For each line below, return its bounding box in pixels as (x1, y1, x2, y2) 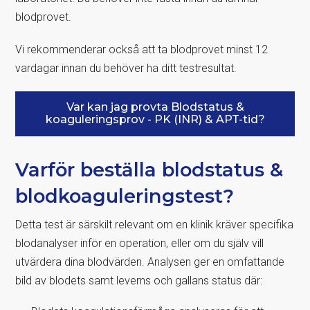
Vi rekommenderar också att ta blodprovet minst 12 (15, 42, 268, 56)
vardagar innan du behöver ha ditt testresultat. (15, 61, 237, 75)
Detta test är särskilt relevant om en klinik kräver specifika (15, 217, 294, 231)
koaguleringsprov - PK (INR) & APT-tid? (45, 112, 265, 126)
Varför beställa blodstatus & (15, 158, 284, 181)
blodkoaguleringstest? (15, 184, 235, 208)
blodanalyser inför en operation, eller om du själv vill (15, 236, 264, 250)
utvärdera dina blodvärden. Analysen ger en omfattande (15, 255, 285, 268)
